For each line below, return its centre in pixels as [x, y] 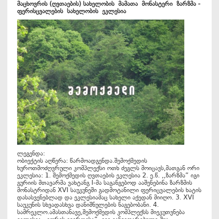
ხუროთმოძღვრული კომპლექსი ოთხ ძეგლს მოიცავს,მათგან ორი [108, 168]
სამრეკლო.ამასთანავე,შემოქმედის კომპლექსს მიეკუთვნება [101, 212]
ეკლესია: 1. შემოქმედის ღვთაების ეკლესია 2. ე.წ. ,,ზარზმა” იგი [108, 175]
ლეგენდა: [33, 153]
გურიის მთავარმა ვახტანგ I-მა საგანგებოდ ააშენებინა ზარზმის [105, 183]
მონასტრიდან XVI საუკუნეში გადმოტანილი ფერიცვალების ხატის [109, 190]
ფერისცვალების [42, 11]
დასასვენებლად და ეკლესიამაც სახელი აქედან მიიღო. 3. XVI [106, 197]
